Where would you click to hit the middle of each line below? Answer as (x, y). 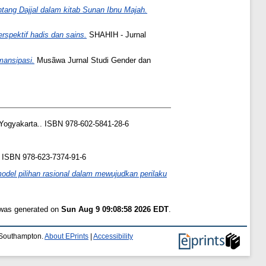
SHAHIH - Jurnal (116, 35)
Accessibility (113, 236)
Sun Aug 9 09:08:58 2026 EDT (115, 209)
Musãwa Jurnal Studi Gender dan (93, 61)
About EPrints (66, 236)
